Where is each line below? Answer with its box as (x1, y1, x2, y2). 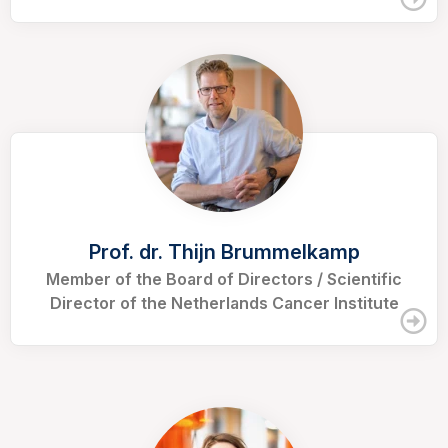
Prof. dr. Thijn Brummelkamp (88, 240, 360, 265)
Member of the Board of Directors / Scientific (46, 269, 402, 290)
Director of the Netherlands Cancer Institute (49, 293, 399, 314)
